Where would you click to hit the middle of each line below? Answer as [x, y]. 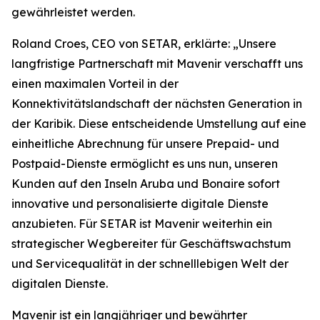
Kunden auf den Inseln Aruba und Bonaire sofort [146, 184]
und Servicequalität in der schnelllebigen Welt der [150, 264]
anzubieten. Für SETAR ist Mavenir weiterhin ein [142, 224]
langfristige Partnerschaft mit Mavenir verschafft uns [157, 64]
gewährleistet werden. [73, 12]
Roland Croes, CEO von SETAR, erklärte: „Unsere [144, 44]
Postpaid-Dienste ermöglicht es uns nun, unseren [145, 164]
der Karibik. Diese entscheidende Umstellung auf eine [159, 124]
